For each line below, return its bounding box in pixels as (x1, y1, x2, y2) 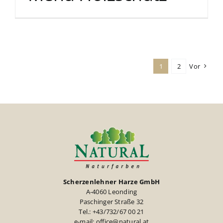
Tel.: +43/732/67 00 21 (79, 207, 144, 216)
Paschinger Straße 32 (79, 197, 144, 206)
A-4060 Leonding (86, 187, 137, 196)
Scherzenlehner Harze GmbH (63, 177, 160, 186)
